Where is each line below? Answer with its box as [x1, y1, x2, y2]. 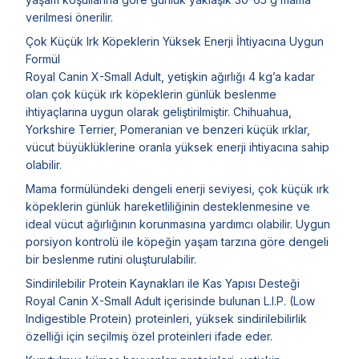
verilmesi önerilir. [26, 10, 113, 24]
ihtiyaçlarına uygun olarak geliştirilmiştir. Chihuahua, [26, 104, 292, 119]
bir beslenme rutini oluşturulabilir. [26, 252, 196, 266]
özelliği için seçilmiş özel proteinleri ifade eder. [26, 329, 272, 343]
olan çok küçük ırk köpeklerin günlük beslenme [26, 87, 276, 101]
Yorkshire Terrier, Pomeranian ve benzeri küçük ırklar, [26, 122, 310, 136]
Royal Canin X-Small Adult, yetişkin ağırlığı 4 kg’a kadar [26, 69, 315, 83]
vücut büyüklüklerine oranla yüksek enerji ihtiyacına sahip [26, 139, 329, 154]
